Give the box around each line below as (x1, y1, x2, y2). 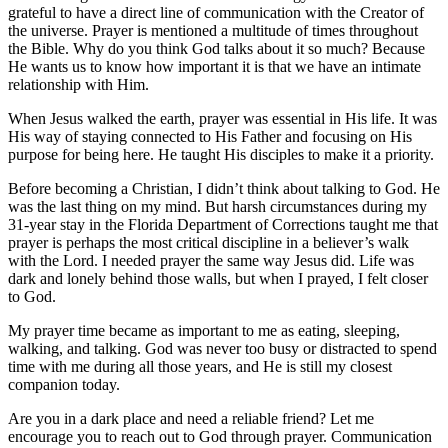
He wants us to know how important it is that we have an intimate (8, 57, 421, 75)
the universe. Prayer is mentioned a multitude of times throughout (8, 21, 418, 39)
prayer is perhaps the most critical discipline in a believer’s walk (8, 233, 409, 251)
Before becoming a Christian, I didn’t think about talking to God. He (8, 179, 440, 197)
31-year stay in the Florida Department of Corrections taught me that (8, 215, 438, 233)
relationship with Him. (8, 75, 149, 93)
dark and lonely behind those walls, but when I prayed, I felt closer (8, 269, 428, 287)
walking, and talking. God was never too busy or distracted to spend (8, 339, 437, 357)
